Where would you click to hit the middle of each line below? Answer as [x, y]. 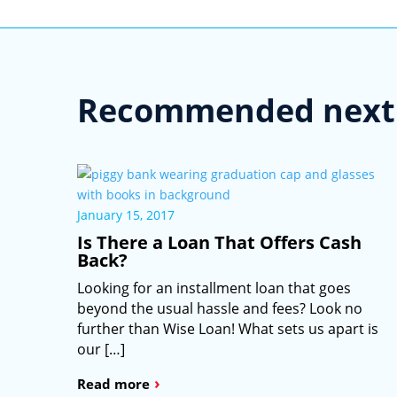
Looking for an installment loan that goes [214, 288]
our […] [101, 350]
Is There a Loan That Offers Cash [219, 243]
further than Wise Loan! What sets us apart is [228, 329]
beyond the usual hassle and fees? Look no [220, 309]
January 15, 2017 [126, 215]
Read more [113, 384]
